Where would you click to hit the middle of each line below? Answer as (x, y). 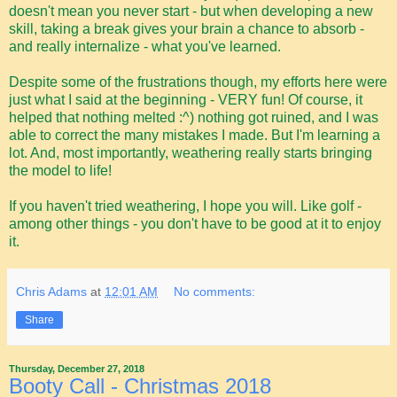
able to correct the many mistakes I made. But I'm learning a (195, 136)
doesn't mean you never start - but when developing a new (191, 12)
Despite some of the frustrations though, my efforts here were (198, 82)
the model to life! (60, 171)
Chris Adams (51, 292)
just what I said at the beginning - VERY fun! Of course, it (186, 100)
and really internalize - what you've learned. (145, 47)
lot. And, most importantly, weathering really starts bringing (191, 153)
